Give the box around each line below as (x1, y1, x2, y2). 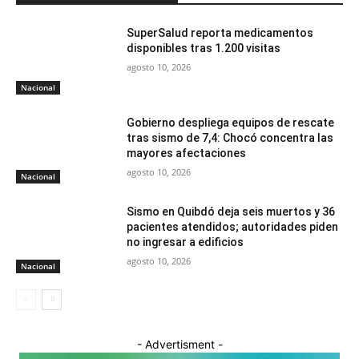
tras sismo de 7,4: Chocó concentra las (127, 131, 334, 144)
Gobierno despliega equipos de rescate (127, 115, 335, 129)
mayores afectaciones (127, 146, 247, 159)
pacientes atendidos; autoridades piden (127, 220, 339, 234)
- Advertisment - (136, 337, 223, 351)
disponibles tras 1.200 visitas (127, 41, 281, 54)
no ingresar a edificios (127, 236, 244, 249)
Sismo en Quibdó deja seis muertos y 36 (127, 205, 336, 219)
